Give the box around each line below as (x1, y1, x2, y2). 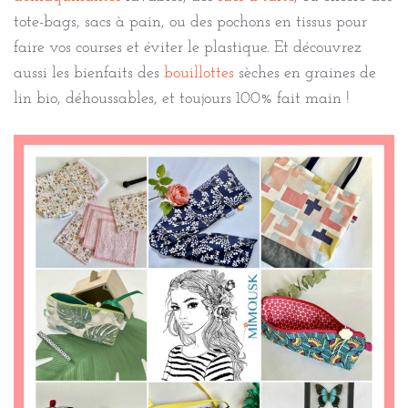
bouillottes (164, 65, 234, 83)
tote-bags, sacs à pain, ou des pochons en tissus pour (14, 14, 367, 32)
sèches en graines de (234, 65, 376, 83)
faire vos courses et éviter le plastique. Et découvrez (14, 39, 362, 57)
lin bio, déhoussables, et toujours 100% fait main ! (14, 90, 350, 108)
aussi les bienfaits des (14, 65, 164, 83)
